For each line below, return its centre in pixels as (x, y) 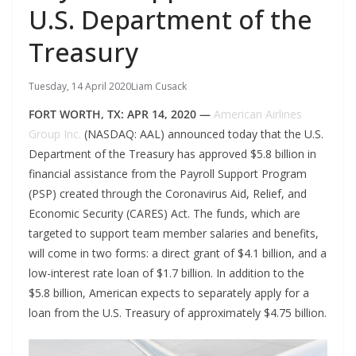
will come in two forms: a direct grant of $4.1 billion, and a (178, 253)
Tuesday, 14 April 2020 (80, 86)
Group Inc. (55, 134)
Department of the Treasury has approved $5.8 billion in (172, 154)
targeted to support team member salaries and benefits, (174, 233)
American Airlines (258, 114)
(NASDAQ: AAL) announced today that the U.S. (202, 134)
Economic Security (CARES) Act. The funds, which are (164, 213)
